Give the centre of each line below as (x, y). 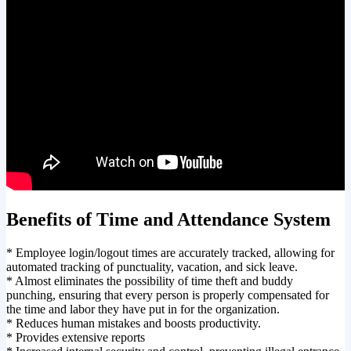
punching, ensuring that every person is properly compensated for (168, 295)
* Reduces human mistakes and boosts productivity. (134, 323)
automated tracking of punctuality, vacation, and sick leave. (152, 266)
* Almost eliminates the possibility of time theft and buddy (150, 280)
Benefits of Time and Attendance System (168, 219)
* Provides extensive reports (76, 337)
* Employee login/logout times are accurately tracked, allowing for (170, 252)
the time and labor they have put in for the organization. (143, 309)
